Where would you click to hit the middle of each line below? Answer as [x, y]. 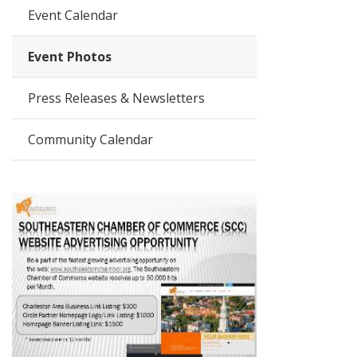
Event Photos [70, 57]
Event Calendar [73, 15]
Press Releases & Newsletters [117, 98]
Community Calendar [91, 139]
